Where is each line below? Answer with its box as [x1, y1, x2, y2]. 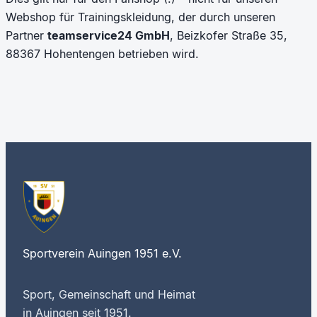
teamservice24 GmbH [47, 28, 170, 42]
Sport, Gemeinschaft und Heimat [23, 287, 195, 301]
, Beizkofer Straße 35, [170, 28, 287, 42]
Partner [6, 28, 47, 42]
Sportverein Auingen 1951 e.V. [23, 246, 182, 260]
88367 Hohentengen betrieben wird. [6, 46, 199, 61]
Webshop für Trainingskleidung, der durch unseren [6, 9, 275, 24]
